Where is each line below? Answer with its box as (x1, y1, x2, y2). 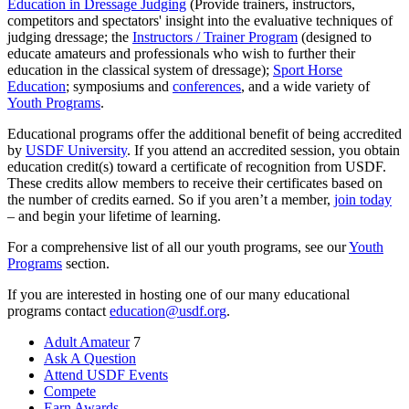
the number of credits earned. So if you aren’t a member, (7, 192, 334, 208)
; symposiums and (66, 79, 173, 95)
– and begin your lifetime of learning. (7, 208, 221, 225)
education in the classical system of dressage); (7, 62, 273, 79)
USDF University (26, 142, 127, 159)
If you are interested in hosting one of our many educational (7, 287, 350, 303)
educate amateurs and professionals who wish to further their (7, 46, 355, 62)
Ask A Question (44, 351, 136, 367)
